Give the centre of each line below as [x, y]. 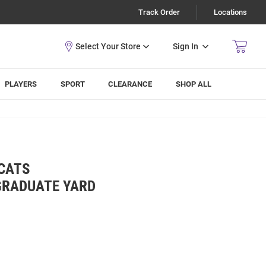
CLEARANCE [130, 84]
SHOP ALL [194, 84]
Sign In [186, 46]
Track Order [159, 12]
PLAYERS [21, 84]
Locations [230, 12]
